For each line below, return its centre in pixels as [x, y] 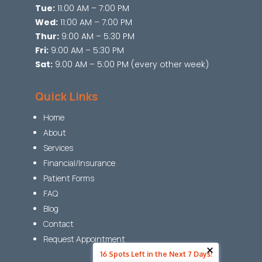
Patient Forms [68, 178]
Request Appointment [84, 239]
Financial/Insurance [79, 163]
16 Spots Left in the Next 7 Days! [156, 254]
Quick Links [66, 97]
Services [58, 148]
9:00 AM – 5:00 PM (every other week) [130, 65]
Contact [58, 224]
